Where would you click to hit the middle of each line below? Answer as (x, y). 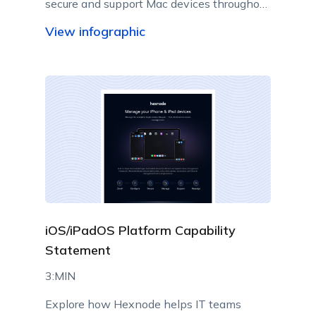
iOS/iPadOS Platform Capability (140, 230)
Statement (78, 250)
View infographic (95, 31)
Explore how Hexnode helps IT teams (143, 304)
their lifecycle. (81, 22)
